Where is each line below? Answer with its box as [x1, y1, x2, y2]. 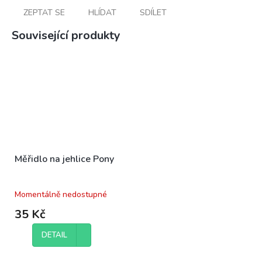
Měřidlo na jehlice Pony [15, 152, 114, 166]
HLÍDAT [88, 6, 116, 18]
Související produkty [12, 27, 120, 43]
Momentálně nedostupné [15, 188, 107, 200]
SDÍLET [140, 6, 167, 18]
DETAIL [41, 229, 67, 240]
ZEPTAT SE [23, 6, 65, 18]
